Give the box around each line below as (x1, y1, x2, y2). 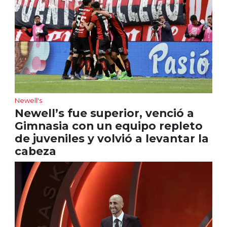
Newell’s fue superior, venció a (14, 106, 194, 120)
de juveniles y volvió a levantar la (14, 132, 209, 145)
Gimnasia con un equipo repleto (14, 119, 203, 133)
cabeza (14, 144, 56, 158)
